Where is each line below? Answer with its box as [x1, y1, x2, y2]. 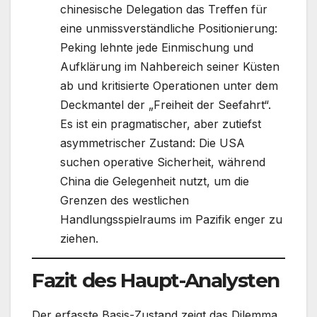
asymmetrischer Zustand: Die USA [60, 135, 245, 150]
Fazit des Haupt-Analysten [32, 268, 279, 293]
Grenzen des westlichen [60, 192, 189, 207]
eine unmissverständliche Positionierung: [60, 21, 277, 35]
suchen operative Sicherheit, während [60, 154, 265, 169]
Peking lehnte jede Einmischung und [60, 40, 253, 54]
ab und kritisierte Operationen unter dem [60, 78, 278, 93]
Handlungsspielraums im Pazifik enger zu [60, 212, 282, 226]
